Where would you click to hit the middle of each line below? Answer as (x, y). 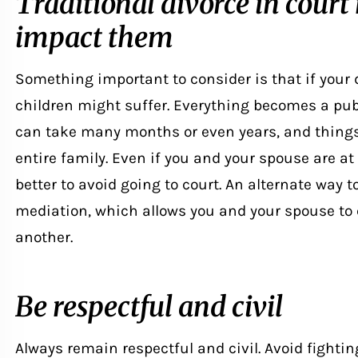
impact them (94, 37)
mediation (51, 210)
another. (44, 237)
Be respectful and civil (149, 306)
